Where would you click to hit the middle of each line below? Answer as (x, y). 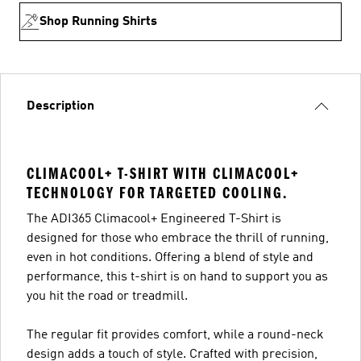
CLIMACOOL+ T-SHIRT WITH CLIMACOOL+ (163, 173)
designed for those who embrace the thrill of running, (178, 238)
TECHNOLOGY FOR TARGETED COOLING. (157, 193)
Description (60, 106)
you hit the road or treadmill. (107, 296)
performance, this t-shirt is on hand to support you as (177, 277)
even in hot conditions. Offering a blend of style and (170, 257)
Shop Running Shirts (98, 21)
